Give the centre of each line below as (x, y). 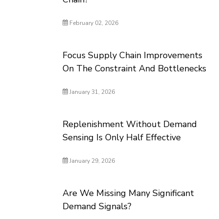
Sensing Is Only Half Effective (122, 137)
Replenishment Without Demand (130, 124)
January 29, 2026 (92, 161)
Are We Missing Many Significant (129, 193)
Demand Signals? (97, 206)
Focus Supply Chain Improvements (133, 55)
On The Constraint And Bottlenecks (135, 68)
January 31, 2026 (92, 92)
